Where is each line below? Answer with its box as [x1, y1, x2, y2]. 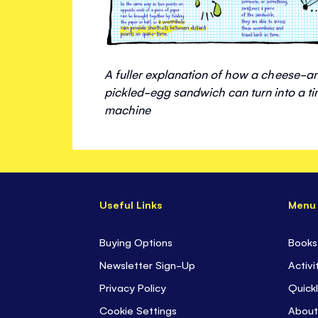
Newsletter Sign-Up [99, 258, 196, 272]
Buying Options [99, 235, 173, 249]
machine [104, 102, 151, 118]
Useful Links [99, 197, 163, 212]
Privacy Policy [99, 280, 167, 295]
